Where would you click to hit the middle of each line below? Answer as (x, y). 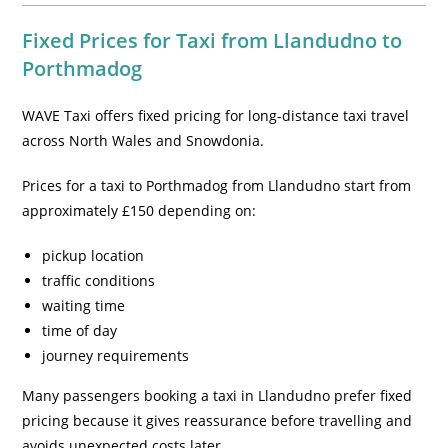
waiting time (84, 305)
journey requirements (116, 355)
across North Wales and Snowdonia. (143, 140)
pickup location (93, 255)
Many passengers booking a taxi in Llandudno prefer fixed (217, 395)
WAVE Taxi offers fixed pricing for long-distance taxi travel (216, 115)
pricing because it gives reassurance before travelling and (217, 420)
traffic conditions (99, 280)
